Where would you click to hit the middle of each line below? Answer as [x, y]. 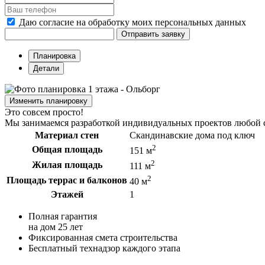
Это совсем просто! [44, 112]
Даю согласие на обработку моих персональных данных [132, 22]
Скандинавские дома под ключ [192, 135]
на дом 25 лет [56, 227]
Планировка [54, 56]
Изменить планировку [49, 101]
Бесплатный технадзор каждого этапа [104, 248]
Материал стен [67, 135]
